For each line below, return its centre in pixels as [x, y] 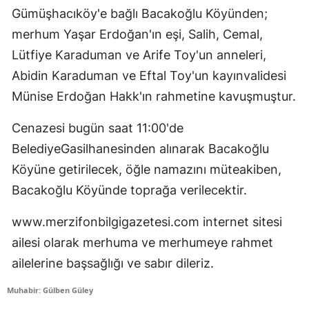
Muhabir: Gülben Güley [50, 290]
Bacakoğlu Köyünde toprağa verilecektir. [129, 190]
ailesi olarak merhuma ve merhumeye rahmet [142, 243]
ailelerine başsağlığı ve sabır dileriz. [113, 263]
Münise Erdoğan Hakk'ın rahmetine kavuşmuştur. [154, 97]
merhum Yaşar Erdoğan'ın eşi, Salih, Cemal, [137, 34]
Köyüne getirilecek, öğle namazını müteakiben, [147, 170]
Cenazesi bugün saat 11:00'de [98, 128]
